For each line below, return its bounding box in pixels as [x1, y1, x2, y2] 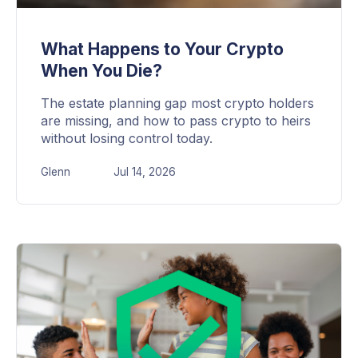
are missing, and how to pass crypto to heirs [41, 113, 311, 129]
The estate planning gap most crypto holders [41, 95, 314, 112]
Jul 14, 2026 [113, 165, 176, 179]
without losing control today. [41, 130, 213, 147]
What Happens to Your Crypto [41, 39, 284, 60]
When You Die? [41, 61, 162, 82]
